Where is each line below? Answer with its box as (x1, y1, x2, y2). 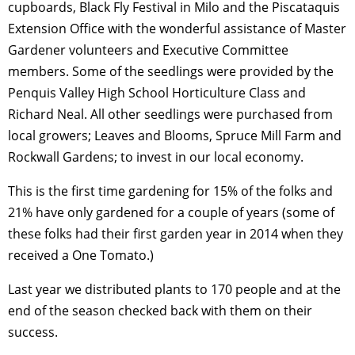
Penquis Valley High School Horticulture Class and (8, 84, 306, 102)
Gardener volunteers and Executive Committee (8, 41, 288, 59)
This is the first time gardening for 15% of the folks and (8, 182, 333, 200)
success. (8, 323, 58, 342)
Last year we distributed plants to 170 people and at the (8, 281, 341, 299)
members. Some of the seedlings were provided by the (8, 63, 334, 81)
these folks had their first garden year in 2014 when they (8, 225, 343, 243)
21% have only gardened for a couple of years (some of (8, 204, 334, 222)
